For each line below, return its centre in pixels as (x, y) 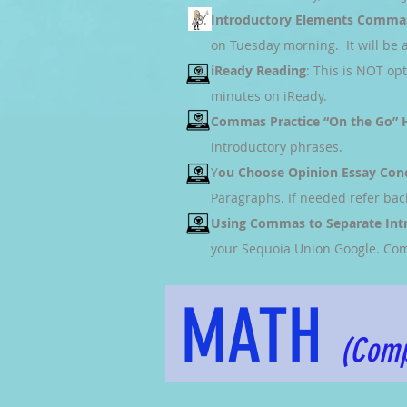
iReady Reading (258, 70)
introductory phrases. (277, 147)
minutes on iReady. (269, 96)
